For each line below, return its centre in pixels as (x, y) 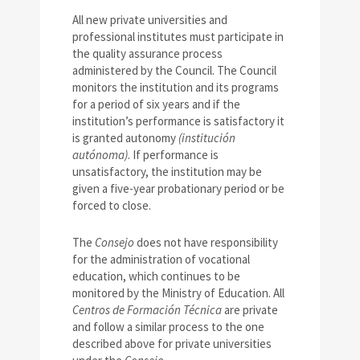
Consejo (115, 243)
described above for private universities (172, 344)
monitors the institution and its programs (176, 88)
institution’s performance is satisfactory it (178, 121)
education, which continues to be (156, 276)
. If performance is (173, 155)
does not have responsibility (206, 243)
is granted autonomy (125, 138)
